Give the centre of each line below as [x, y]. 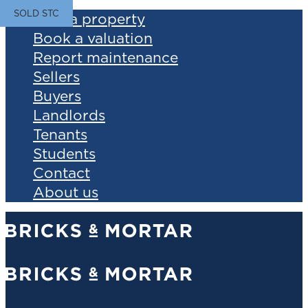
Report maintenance [106, 57]
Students [64, 153]
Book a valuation [93, 37]
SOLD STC [36, 13]
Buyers [57, 95]
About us [66, 191]
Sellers [56, 76]
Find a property [89, 18]
